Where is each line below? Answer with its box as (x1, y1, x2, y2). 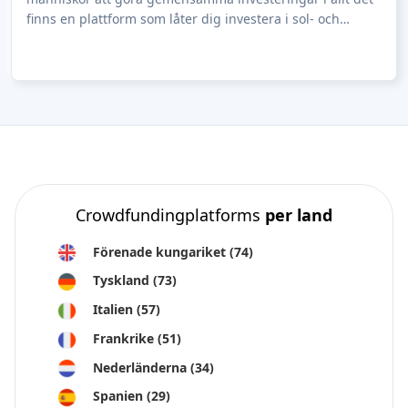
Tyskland (93, 271, 153, 290)
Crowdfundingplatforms (76, 203, 265, 226)
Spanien (93, 387, 147, 405)
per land (265, 203, 332, 226)
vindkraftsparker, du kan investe (26, 29, 222, 47)
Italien (93, 301, 137, 319)
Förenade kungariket (93, 242, 229, 260)
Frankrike (93, 329, 158, 347)
